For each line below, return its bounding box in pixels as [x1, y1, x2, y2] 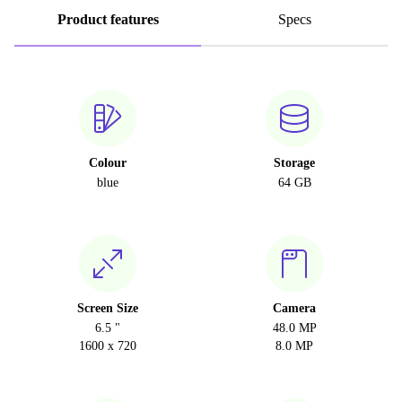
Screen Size [77, 301, 138, 315]
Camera [273, 301, 316, 315]
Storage [274, 156, 315, 170]
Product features [57, 12, 159, 27]
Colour [89, 156, 127, 170]
